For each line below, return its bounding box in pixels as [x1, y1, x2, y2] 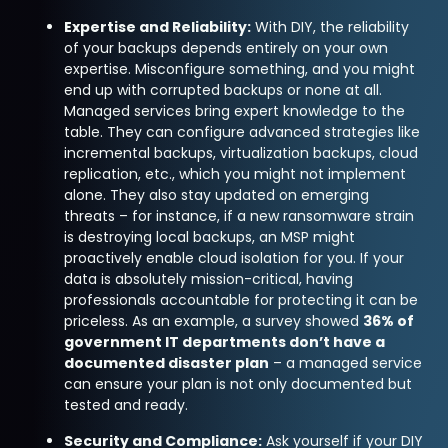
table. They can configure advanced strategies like [64, 121, 421, 142]
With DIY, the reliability [251, 16, 410, 37]
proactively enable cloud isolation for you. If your [64, 247, 405, 268]
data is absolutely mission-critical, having [64, 268, 354, 289]
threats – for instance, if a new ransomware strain [64, 205, 415, 226]
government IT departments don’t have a [64, 331, 386, 352]
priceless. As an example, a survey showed [64, 310, 364, 331]
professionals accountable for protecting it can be [64, 289, 419, 310]
